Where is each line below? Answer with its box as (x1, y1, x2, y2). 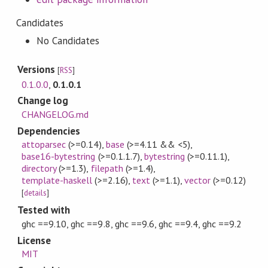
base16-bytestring (22, 150, 96, 163)
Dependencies (17, 124, 81, 138)
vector (184, 174, 211, 187)
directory (22, 162, 57, 175)
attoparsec (22, 138, 66, 151)
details (24, 188, 47, 199)
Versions (17, 62, 58, 76)
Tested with (17, 203, 71, 217)
